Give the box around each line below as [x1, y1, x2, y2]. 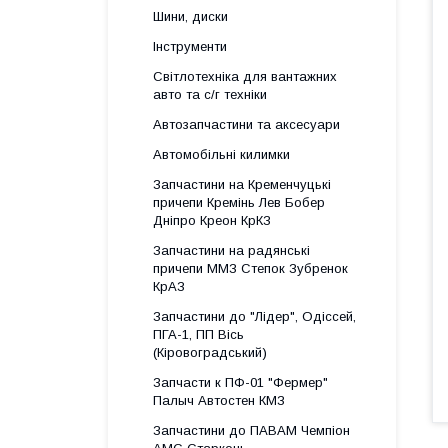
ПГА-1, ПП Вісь [153, 327, 244, 342]
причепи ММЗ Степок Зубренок [153, 261, 348, 276]
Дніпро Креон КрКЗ [153, 213, 271, 228]
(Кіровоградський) [153, 345, 267, 360]
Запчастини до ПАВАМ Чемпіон [153, 423, 350, 438]
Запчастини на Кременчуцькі [153, 177, 331, 192]
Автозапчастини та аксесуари [153, 117, 340, 132]
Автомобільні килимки [153, 147, 290, 162]
